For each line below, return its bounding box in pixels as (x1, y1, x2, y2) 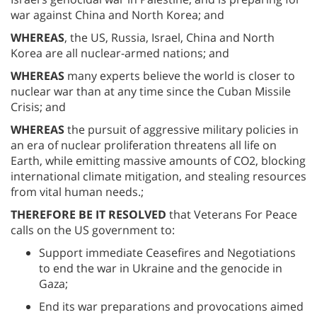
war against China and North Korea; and (11, 7, 224, 23)
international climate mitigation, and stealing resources (11, 168, 306, 184)
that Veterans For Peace (166, 207, 297, 222)
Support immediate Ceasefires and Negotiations (39, 245, 296, 260)
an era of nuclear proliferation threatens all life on (11, 137, 277, 153)
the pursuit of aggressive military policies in (64, 122, 299, 137)
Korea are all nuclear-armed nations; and (11, 45, 229, 61)
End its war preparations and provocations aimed (39, 299, 304, 314)
